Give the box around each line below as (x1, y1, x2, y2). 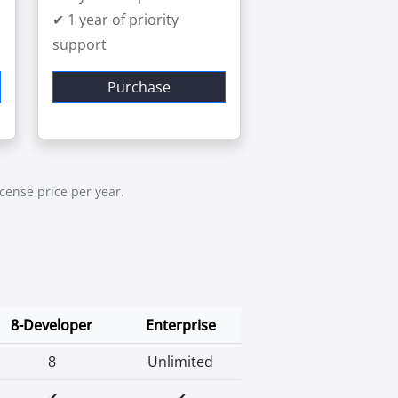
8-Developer (11, 315, 92, 335)
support (52, 35, 107, 54)
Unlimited (147, 352, 213, 371)
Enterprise (145, 315, 216, 335)
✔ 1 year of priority (52, 10, 179, 29)
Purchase (107, 77, 171, 97)
